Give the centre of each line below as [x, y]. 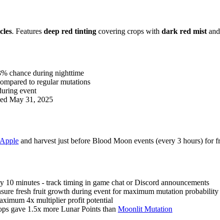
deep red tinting [70, 31]
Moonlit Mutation [145, 209]
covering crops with [129, 31]
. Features [28, 31]
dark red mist [184, 31]
